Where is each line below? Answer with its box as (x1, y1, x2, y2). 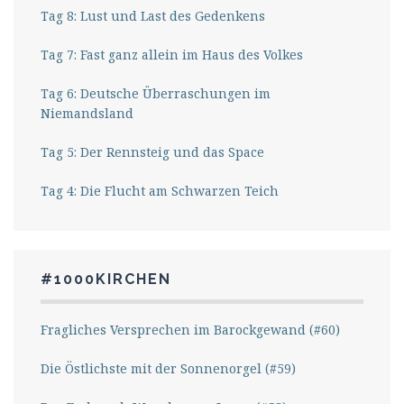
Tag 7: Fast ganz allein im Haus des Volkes (80, 46, 303, 64)
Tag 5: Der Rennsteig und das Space (41, 143, 264, 161)
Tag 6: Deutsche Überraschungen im (41, 85, 271, 103)
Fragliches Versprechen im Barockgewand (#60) (41, 321, 340, 339)
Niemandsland (41, 105, 133, 123)
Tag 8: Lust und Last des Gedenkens (41, 7, 265, 25)
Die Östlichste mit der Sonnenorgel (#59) (41, 360, 296, 378)
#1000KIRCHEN (41, 271, 171, 289)
